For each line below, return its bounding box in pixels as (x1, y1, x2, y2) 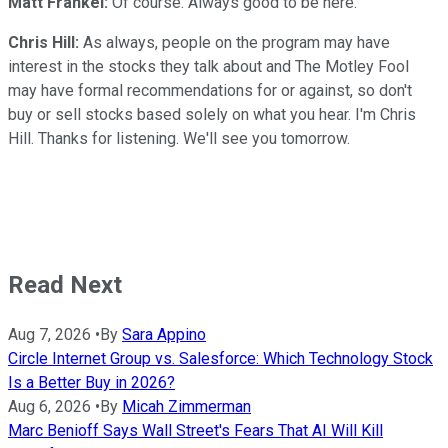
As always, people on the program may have (79, 32, 390, 52)
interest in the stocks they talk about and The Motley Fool (8, 56, 409, 76)
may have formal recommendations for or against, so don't (8, 80, 412, 100)
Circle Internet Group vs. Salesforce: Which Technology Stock (8, 348, 433, 368)
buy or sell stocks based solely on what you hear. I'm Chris (8, 104, 416, 124)
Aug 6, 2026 (8, 396, 91, 416)
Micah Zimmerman (122, 396, 251, 416)
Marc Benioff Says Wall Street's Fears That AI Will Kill (8, 420, 383, 440)
